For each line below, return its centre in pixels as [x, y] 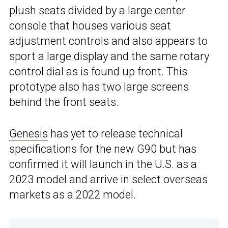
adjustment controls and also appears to [108, 41]
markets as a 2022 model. [73, 195]
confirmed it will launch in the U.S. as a [103, 164]
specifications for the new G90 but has [103, 149]
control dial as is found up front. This [98, 72]
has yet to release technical [115, 134]
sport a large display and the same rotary [109, 56]
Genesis [28, 134]
